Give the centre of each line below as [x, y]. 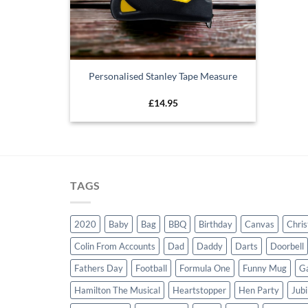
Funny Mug [265, 268]
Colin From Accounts [115, 246]
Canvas [260, 224]
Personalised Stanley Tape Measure [163, 76]
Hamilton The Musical [117, 290]
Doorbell [287, 246]
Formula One [205, 268]
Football [151, 268]
